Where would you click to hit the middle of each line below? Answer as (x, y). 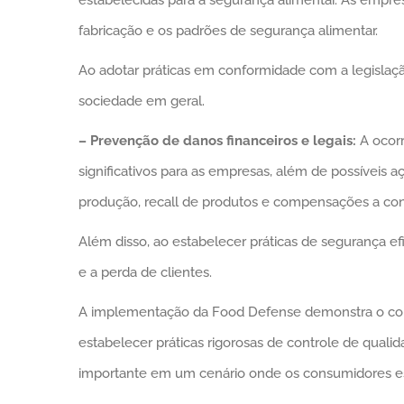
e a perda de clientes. (145, 272)
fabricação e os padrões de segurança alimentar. (228, 30)
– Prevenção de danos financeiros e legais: (217, 140)
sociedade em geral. (141, 101)
